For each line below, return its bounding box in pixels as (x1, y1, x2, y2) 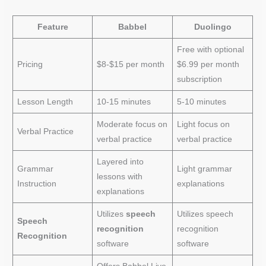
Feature (37, 22, 68, 31)
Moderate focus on (96, 119, 167, 129)
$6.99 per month (176, 59, 239, 69)
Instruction (17, 179, 56, 188)
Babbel (118, 22, 147, 31)
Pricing (17, 59, 43, 69)
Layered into (96, 157, 144, 166)
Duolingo (194, 22, 232, 31)
